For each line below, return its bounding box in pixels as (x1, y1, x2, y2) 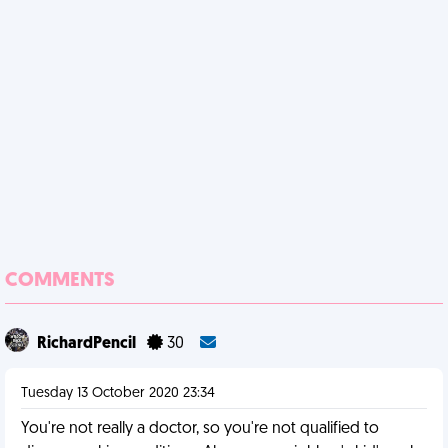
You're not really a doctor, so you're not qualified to (21, 421, 379, 437)
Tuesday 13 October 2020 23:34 (21, 386, 215, 401)
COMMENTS (5, 271, 115, 291)
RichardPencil (37, 336, 139, 352)
